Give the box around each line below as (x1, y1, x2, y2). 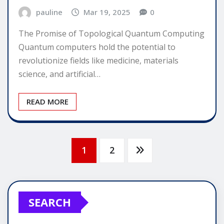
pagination (1, 168, 105, 196)
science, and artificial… (18, 68, 100, 80)
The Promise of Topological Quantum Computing (18, 28, 204, 39)
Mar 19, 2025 (83, 6, 131, 17)
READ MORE (26, 96, 68, 107)
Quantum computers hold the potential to (18, 41, 175, 53)
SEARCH (28, 194, 71, 210)
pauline (35, 6, 62, 17)
